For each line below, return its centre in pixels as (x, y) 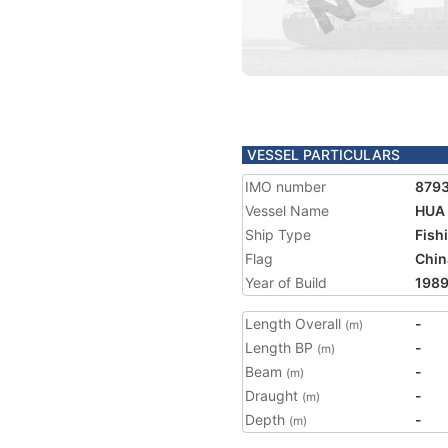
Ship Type (278, 234)
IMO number (285, 186)
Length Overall (295, 323)
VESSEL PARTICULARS (323, 154)
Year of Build (286, 282)
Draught (273, 395)
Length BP (281, 347)
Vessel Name (287, 210)
